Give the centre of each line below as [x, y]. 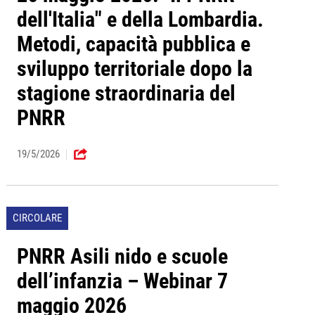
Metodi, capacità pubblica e [133, 44]
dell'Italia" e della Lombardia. [140, 20]
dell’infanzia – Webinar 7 [122, 281]
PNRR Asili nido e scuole [122, 257]
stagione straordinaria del [126, 94]
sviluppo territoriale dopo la [134, 69]
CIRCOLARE [37, 218]
